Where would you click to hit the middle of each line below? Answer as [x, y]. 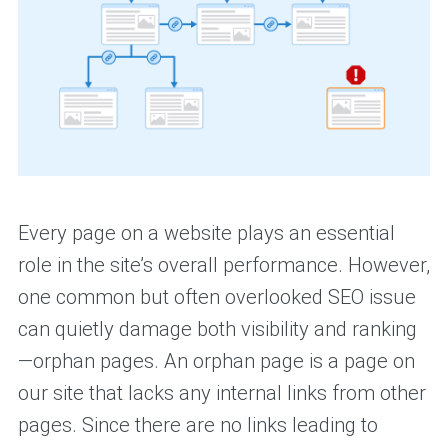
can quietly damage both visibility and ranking [217, 328]
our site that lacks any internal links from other [221, 392]
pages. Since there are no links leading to [197, 424]
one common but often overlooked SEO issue [216, 296]
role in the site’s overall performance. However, [223, 264]
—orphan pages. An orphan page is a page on [216, 360]
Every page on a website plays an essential [206, 232]
